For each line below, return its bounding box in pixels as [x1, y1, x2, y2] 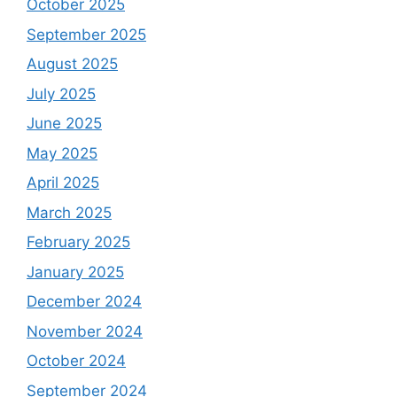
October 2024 [27, 352, 126, 370]
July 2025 [27, 84, 96, 103]
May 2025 [27, 144, 97, 162]
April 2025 [27, 174, 99, 192]
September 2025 [27, 25, 146, 43]
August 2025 [27, 55, 118, 74]
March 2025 [27, 203, 112, 222]
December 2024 [27, 292, 142, 311]
